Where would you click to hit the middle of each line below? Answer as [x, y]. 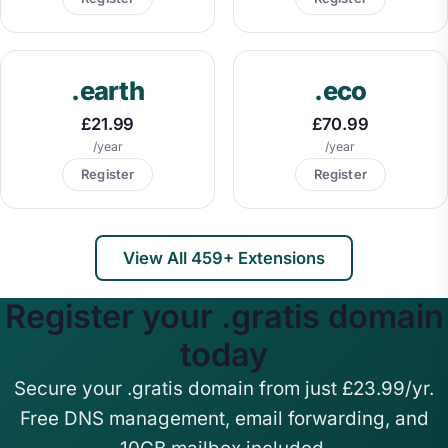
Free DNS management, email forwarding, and [224, 418]
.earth [107, 91]
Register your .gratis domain [224, 316]
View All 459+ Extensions [224, 257]
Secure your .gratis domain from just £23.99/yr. [224, 388]
